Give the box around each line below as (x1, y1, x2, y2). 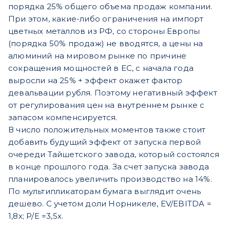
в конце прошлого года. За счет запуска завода (8, 161, 209, 171)
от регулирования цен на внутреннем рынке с (8, 100, 205, 110)
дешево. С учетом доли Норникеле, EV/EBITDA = (8, 198, 212, 208)
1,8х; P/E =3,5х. (8, 210, 64, 221)
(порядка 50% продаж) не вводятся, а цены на (8, 38, 203, 48)
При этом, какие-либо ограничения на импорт (8, 13, 204, 24)
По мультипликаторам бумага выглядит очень (8, 186, 201, 196)
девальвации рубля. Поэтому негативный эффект (8, 87, 217, 98)
